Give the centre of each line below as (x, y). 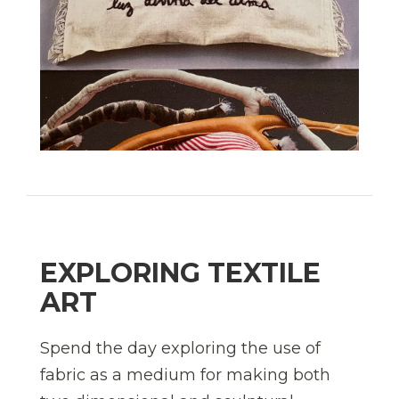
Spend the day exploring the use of (180, 348)
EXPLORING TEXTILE (180, 273)
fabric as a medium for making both (185, 375)
